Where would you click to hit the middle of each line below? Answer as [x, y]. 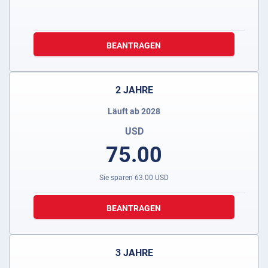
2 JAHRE [134, 90]
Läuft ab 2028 [134, 112]
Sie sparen [117, 178]
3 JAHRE [134, 253]
